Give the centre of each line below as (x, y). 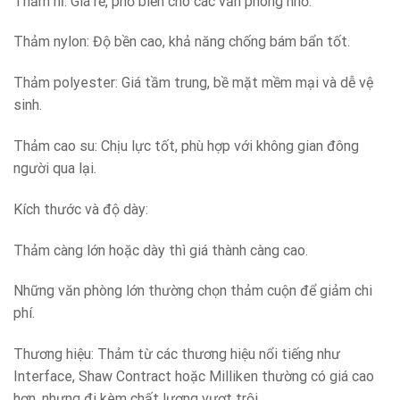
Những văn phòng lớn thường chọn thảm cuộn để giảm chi (193, 291)
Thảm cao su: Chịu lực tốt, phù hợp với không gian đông (186, 146)
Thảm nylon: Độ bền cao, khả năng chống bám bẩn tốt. (182, 42)
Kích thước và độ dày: (81, 209)
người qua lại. (55, 168)
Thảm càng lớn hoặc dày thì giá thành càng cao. (161, 250)
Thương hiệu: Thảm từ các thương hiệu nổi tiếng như (177, 354)
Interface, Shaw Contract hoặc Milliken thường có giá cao (194, 377)
